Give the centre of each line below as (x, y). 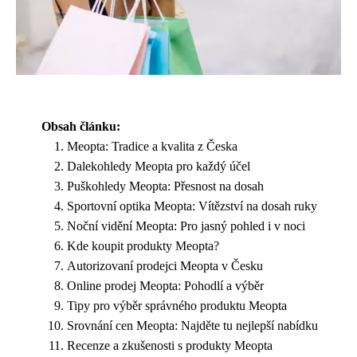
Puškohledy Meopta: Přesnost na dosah (165, 186)
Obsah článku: (81, 126)
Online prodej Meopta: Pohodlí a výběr (165, 285)
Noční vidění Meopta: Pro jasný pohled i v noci (186, 226)
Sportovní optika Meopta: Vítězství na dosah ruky (192, 206)
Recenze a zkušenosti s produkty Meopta (170, 345)
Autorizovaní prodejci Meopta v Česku (165, 265)
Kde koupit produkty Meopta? (143, 245)
